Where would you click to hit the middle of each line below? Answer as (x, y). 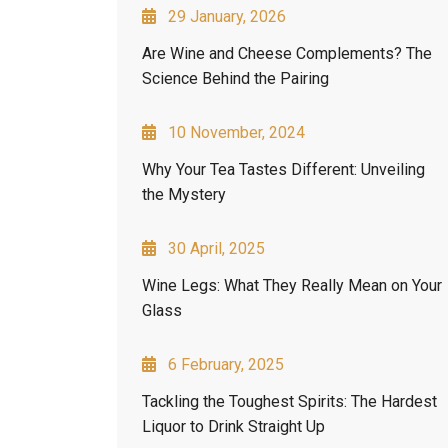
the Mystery (184, 194)
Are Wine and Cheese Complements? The (287, 53)
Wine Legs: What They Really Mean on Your (292, 285)
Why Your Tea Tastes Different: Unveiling (283, 169)
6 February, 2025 (226, 364)
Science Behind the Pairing (235, 78)
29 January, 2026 (227, 16)
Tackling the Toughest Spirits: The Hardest (289, 401)
